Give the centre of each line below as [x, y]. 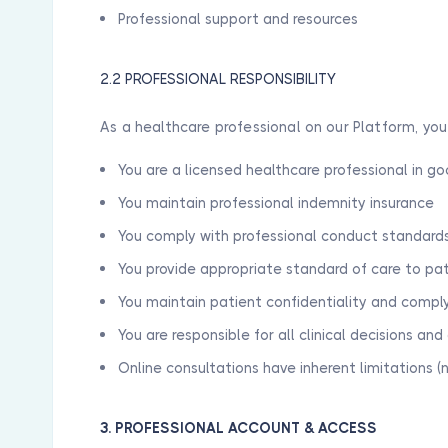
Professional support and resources [238, 19]
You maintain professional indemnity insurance [276, 202]
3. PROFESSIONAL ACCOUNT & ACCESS [239, 427]
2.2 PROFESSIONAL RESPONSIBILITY [218, 79]
